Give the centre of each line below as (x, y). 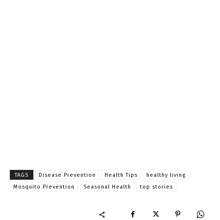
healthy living (166, 175)
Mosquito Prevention (44, 187)
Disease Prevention (67, 175)
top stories (156, 187)
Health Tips (121, 175)
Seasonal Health (107, 187)
